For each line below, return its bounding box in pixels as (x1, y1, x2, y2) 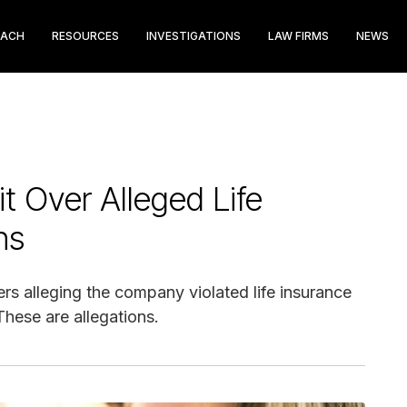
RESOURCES (52, 29, 119, 43)
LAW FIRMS (268, 29, 329, 43)
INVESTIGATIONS (146, 29, 241, 43)
